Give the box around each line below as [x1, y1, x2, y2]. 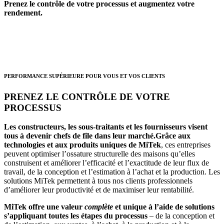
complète [84, 202, 113, 211]
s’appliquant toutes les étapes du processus [4, 211, 147, 220]
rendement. [4, 8, 42, 17]
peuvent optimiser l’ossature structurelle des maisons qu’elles [4, 149, 195, 158]
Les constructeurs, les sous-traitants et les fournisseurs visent [4, 122, 207, 131]
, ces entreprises [161, 140, 210, 149]
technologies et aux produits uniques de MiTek [4, 140, 161, 149]
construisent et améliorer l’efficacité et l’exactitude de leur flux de [4, 158, 209, 167]
